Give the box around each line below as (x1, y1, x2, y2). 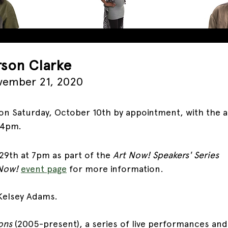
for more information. (69, 163, 163, 174)
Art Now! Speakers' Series (113, 149, 219, 160)
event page (21, 163, 67, 174)
